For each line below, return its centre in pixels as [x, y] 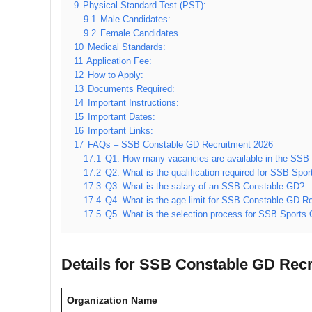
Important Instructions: [133, 103]
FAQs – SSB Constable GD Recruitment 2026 [180, 145]
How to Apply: [116, 75]
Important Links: [120, 131]
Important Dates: [122, 117]
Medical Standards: [127, 47]
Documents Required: [131, 89]
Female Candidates [139, 33]
